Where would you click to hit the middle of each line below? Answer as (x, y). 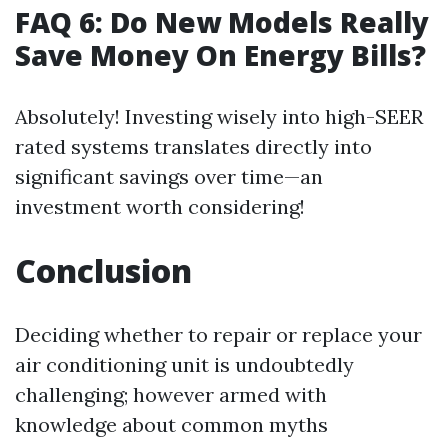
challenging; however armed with (171, 394)
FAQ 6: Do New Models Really (222, 22)
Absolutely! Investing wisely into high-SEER (219, 116)
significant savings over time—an (169, 176)
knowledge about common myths (171, 424)
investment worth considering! (160, 206)
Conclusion (103, 270)
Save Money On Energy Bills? (220, 55)
